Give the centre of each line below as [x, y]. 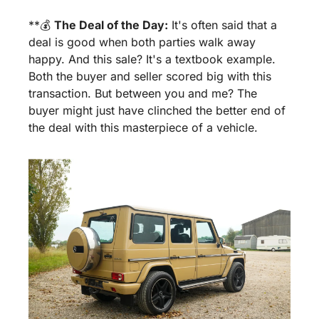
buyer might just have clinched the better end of [157, 111]
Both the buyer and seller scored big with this [150, 77]
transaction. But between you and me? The [143, 94]
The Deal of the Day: [111, 25]
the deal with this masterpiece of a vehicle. [143, 128]
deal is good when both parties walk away [142, 42]
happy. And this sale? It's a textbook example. [152, 59]
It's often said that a [223, 25]
